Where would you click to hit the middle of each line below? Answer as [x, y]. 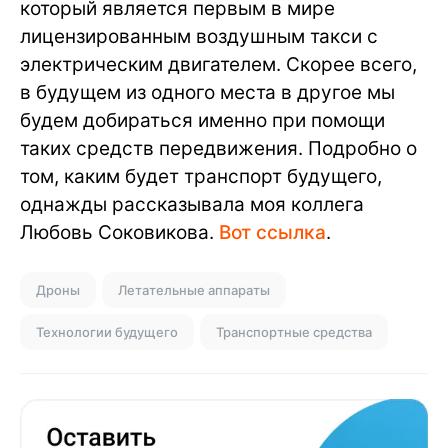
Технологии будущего [107, 332]
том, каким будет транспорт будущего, [201, 177]
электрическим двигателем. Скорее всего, [218, 65]
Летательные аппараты [194, 290]
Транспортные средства [294, 332]
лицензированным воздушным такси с [199, 37]
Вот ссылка [272, 233]
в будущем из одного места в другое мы [207, 93]
